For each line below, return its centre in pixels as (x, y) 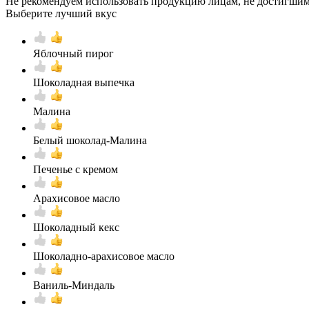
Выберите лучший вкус (61, 13)
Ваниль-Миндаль (74, 285)
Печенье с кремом (76, 169)
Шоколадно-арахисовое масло (104, 256)
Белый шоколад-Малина (90, 140)
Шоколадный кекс (76, 227)
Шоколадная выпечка (84, 82)
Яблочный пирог (73, 53)
